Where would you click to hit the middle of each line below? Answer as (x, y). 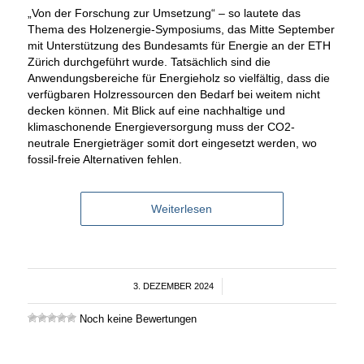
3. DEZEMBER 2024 (173, 286)
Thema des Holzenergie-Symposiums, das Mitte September (181, 30)
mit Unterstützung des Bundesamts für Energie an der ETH (179, 46)
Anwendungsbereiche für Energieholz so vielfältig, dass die (178, 78)
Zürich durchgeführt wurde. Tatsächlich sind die (149, 62)
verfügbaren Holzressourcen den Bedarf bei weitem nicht (173, 95)
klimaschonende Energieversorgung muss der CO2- (161, 127)
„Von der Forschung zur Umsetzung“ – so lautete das (164, 13)
